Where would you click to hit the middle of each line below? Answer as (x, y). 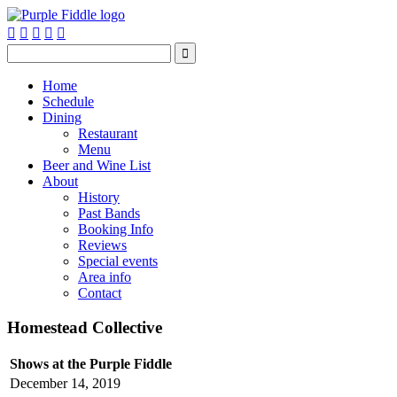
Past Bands (109, 213)
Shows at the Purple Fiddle (91, 364)
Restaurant (108, 133)
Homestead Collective (85, 327)
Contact (100, 293)
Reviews (102, 245)
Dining (62, 117)
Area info (105, 277)
